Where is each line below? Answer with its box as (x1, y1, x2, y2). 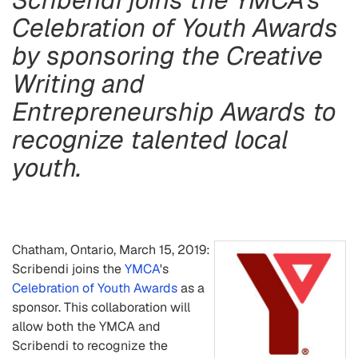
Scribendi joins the (12, 261, 125, 277)
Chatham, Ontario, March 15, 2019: (12, 241, 210, 258)
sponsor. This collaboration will (12, 299, 190, 316)
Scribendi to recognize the (12, 337, 168, 354)
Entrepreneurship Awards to (12, 95, 336, 128)
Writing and (12, 67, 145, 100)
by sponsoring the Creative (12, 39, 323, 72)
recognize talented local (12, 123, 288, 156)
